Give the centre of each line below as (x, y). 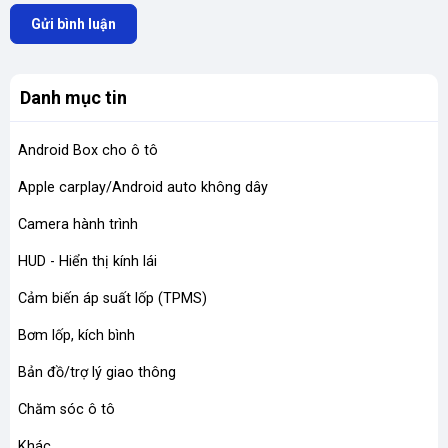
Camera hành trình (78, 224)
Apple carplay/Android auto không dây (143, 187)
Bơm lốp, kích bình (76, 335)
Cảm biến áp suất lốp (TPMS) (112, 298)
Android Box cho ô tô (88, 150)
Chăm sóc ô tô (66, 409)
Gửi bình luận (73, 24)
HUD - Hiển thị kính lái (87, 261)
